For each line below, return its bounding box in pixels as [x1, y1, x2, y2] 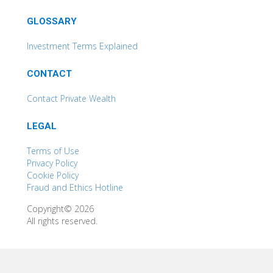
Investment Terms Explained [27, 40, 138, 52]
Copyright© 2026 [27, 203, 94, 214]
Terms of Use [27, 145, 79, 157]
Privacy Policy [27, 157, 77, 169]
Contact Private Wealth [27, 93, 116, 104]
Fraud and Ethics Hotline [27, 182, 123, 193]
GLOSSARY [27, 16, 77, 27]
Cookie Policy [27, 169, 79, 181]
